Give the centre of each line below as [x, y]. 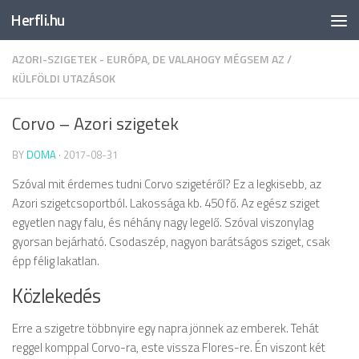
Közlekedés [56, 295]
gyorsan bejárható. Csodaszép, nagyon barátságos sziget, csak [171, 242]
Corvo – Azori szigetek [95, 123]
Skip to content [65, 25]
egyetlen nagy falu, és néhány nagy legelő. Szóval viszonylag [163, 222]
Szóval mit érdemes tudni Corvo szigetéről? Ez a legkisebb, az [167, 184]
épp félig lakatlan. [56, 261]
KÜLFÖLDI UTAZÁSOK [64, 78]
